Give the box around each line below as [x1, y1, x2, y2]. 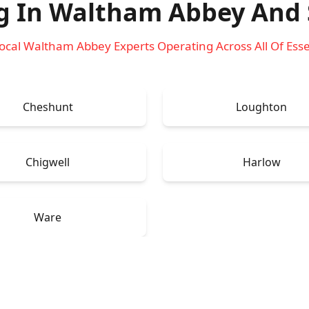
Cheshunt [22, 99, 73, 114]
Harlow [242, 154, 281, 170]
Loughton [236, 99, 287, 114]
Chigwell [26, 154, 70, 170]
